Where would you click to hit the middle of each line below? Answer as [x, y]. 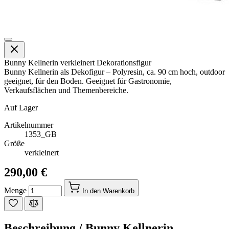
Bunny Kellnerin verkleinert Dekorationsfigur [78, 63]
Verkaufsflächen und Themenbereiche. [66, 90]
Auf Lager [21, 108]
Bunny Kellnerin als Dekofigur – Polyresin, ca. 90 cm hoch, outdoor [114, 72]
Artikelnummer [29, 125]
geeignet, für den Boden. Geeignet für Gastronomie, [88, 81]
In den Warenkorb [108, 191]
